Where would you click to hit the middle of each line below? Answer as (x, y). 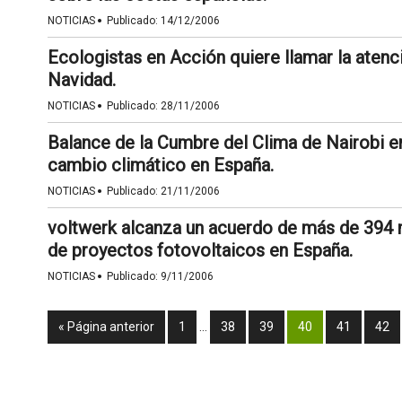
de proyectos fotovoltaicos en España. (200, 250)
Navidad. (81, 80)
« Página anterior (106, 327)
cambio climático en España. (160, 165)
